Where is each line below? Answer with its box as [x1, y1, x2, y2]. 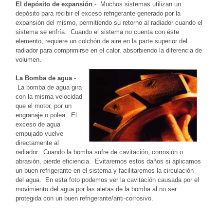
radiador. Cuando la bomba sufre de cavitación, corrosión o [16, 148, 183, 156]
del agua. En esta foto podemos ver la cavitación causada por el [16, 176, 199, 183]
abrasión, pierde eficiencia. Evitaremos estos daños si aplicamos [16, 157, 201, 165]
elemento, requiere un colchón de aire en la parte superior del [16, 37, 187, 45]
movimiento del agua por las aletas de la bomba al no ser [16, 185, 177, 193]
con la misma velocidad [16, 92, 82, 100]
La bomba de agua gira [16, 83, 82, 91]
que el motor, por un [16, 102, 72, 109]
